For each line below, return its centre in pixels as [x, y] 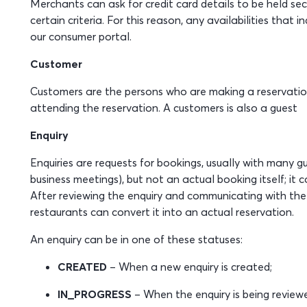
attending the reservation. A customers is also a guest [163, 108]
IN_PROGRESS [94, 294]
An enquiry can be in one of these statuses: [136, 239]
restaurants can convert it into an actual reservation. [162, 212]
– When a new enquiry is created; [189, 267]
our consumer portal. [81, 36]
